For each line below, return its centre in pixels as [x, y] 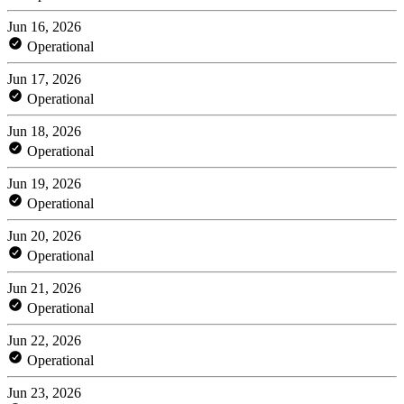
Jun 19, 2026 [44, 183]
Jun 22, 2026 [44, 340]
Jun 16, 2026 [44, 26]
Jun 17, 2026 [44, 78]
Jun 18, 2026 [44, 131]
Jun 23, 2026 [44, 392]
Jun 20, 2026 [44, 235]
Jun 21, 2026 [44, 288]
